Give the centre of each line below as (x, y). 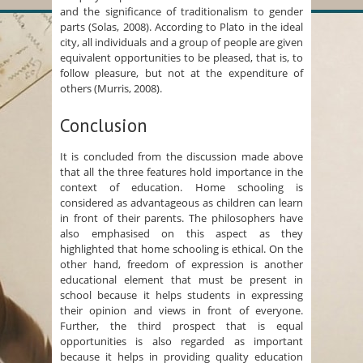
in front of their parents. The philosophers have (181, 218)
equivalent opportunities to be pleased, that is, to (181, 58)
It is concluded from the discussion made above (181, 157)
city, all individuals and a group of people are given (181, 43)
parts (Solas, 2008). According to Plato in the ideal (181, 27)
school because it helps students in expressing (181, 295)
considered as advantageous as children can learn (181, 203)
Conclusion (104, 126)
